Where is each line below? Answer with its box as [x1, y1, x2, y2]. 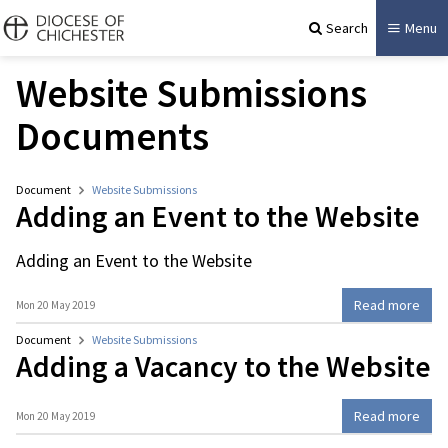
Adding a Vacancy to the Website [16, 348, 431, 385]
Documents [16, 111, 209, 161]
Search [326, 18, 368, 37]
